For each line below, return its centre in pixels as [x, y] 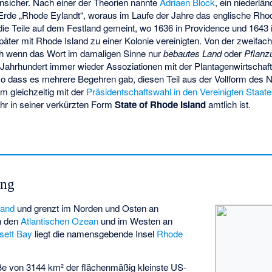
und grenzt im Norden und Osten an [87, 208]
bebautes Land [193, 53]
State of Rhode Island [161, 104]
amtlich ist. [229, 104]
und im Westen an [136, 220]
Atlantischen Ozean [60, 220]
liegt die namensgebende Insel [95, 233]
